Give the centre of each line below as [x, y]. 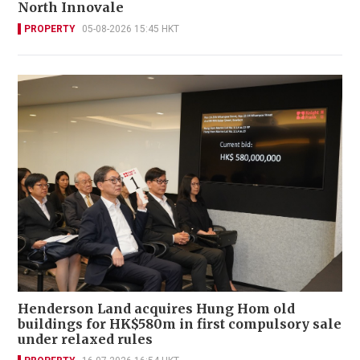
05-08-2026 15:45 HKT [131, 29]
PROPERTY [50, 29]
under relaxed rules [87, 339]
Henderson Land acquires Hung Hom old [156, 308]
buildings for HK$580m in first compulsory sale [180, 323]
